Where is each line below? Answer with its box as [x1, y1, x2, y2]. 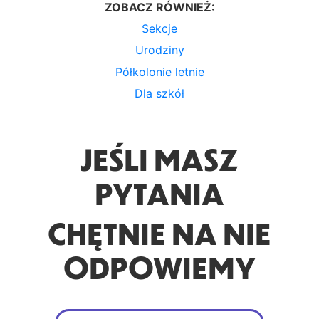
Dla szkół [135, 86, 184, 101]
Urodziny [135, 43, 184, 58]
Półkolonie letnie [115, 64, 204, 79]
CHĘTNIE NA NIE [48, 214, 271, 252]
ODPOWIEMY [63, 249, 256, 286]
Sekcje [142, 21, 177, 36]
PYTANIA [95, 174, 224, 212]
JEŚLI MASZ [80, 140, 239, 178]
